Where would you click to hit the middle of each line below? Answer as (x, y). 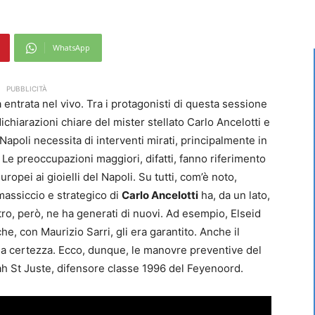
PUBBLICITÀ (27, 89)
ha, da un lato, (234, 195)
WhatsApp (71, 48)
